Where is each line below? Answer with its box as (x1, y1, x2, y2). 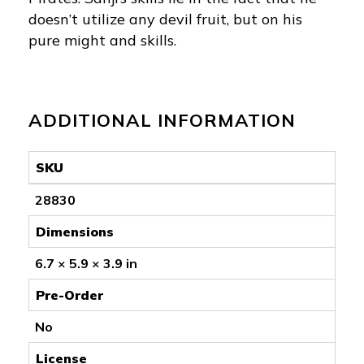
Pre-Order (36, 286, 103, 303)
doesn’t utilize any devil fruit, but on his (28, 9, 302, 28)
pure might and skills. (28, 30, 176, 50)
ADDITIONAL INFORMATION (28, 108, 296, 132)
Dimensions (36, 223, 114, 240)
